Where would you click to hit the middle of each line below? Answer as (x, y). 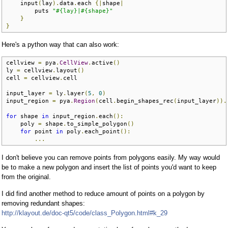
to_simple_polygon (97, 123)
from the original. (26, 177)
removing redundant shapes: (43, 203)
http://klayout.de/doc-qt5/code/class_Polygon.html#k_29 (84, 213)
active (102, 62)
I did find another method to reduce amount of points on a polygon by (103, 193)
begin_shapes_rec (145, 101)
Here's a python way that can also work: (60, 44)
